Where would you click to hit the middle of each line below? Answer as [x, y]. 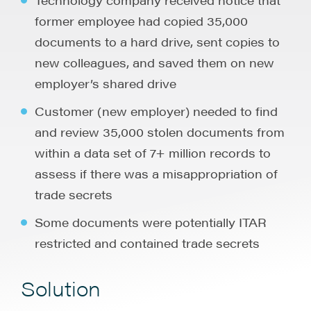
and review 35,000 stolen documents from [160, 132]
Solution [61, 287]
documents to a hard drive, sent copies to [157, 41]
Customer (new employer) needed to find [156, 111]
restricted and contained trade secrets [147, 243]
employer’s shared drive [106, 83]
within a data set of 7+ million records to [153, 152]
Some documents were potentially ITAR [151, 222]
